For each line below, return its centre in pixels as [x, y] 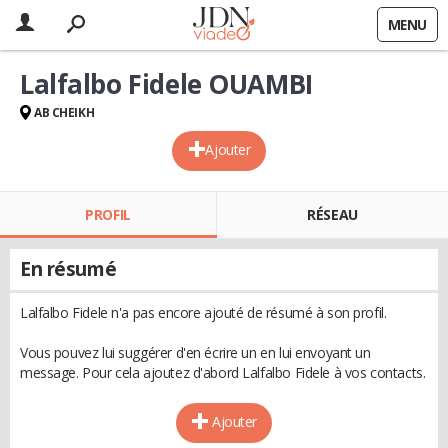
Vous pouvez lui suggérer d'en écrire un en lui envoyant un [195, 352]
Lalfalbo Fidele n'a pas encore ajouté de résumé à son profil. [203, 312]
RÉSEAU [332, 214]
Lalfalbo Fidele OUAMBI [166, 84]
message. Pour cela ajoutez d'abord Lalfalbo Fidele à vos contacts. [223, 372]
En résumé [68, 269]
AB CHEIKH [64, 112]
